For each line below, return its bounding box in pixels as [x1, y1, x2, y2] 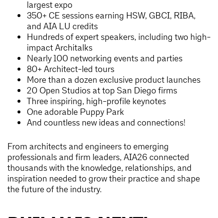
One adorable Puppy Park [27, 106, 124, 117]
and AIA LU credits [27, 20, 98, 32]
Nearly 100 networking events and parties [27, 52, 182, 64]
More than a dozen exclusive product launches [27, 73, 200, 85]
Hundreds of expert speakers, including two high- [27, 31, 211, 42]
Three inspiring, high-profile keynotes [27, 95, 166, 107]
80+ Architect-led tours [27, 63, 114, 74]
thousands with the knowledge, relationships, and [7, 162, 192, 173]
